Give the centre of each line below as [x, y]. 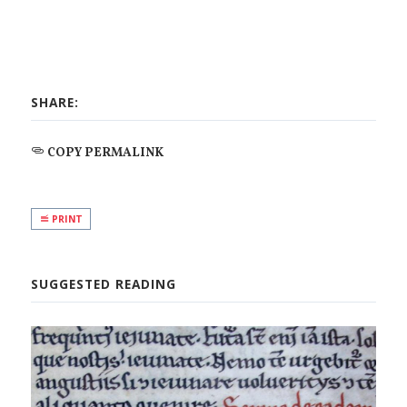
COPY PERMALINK [104, 153]
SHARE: [55, 103]
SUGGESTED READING [104, 284]
